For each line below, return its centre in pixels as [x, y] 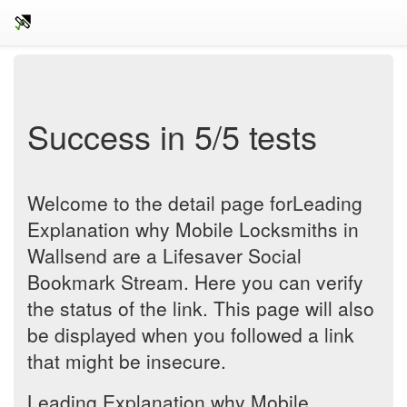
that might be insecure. [127, 361]
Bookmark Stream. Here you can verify [195, 282]
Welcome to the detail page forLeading [195, 203]
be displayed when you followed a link [191, 334]
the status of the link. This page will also [201, 308]
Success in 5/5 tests [172, 136]
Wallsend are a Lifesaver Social [164, 255]
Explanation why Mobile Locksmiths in [193, 229]
